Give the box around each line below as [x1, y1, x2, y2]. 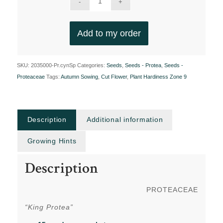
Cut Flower [101, 74, 127, 80]
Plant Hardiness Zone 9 [129, 74, 187, 80]
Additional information [86, 115, 163, 124]
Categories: [77, 62, 107, 69]
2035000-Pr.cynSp [30, 62, 76, 69]
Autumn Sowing [60, 74, 98, 80]
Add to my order [77, 28, 141, 39]
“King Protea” [24, 203, 73, 211]
